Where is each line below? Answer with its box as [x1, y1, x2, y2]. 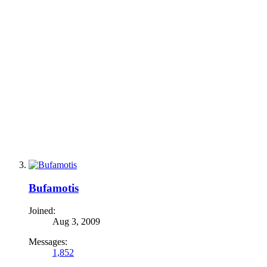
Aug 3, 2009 [52, 216, 100, 227]
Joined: [29, 206, 55, 216]
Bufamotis [29, 181, 79, 194]
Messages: [29, 237, 67, 247]
